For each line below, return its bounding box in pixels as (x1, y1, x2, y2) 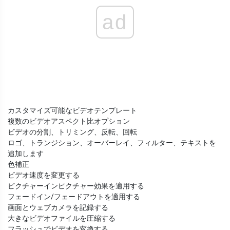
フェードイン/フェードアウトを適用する (8, 193, 140, 201)
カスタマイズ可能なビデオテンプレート (8, 106, 137, 115)
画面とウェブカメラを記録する (8, 203, 108, 212)
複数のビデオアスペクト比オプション (8, 117, 130, 126)
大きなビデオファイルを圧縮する (8, 214, 116, 223)
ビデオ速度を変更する (8, 171, 80, 180)
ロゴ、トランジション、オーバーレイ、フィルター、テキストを (8, 139, 216, 147)
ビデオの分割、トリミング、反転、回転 (8, 128, 137, 137)
